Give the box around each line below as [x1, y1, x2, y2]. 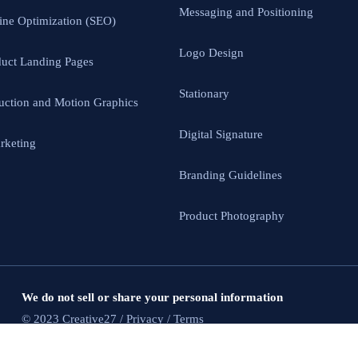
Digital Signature [178, 128, 263, 141]
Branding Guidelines [178, 169, 282, 182]
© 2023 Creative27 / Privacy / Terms [21, 312, 204, 326]
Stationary [178, 87, 229, 101]
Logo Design [178, 46, 244, 60]
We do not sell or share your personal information [21, 291, 283, 304]
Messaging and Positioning [178, 6, 313, 19]
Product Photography [178, 209, 284, 223]
